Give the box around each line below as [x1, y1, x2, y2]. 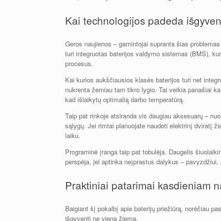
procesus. [65, 58, 93, 68]
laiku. [65, 130, 80, 140]
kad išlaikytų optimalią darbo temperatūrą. [65, 94, 184, 104]
